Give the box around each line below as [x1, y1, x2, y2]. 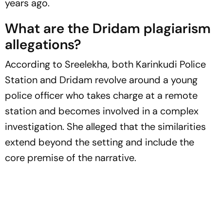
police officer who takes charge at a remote [5, 89, 198, 102]
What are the [5, 19, 92, 38]
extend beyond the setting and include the [5, 136, 194, 149]
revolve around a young [92, 73, 198, 87]
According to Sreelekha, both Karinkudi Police [5, 58, 206, 71]
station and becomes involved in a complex [5, 105, 199, 118]
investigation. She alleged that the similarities [5, 120, 206, 133]
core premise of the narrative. [5, 151, 136, 164]
